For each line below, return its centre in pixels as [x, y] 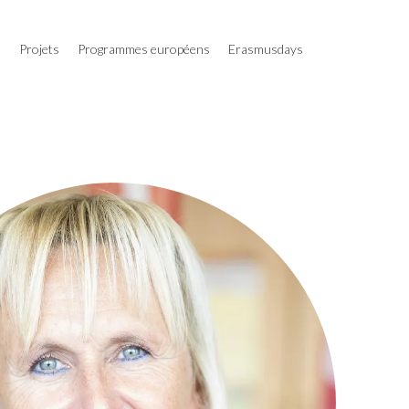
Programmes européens [144, 49]
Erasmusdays [266, 49]
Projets [39, 49]
